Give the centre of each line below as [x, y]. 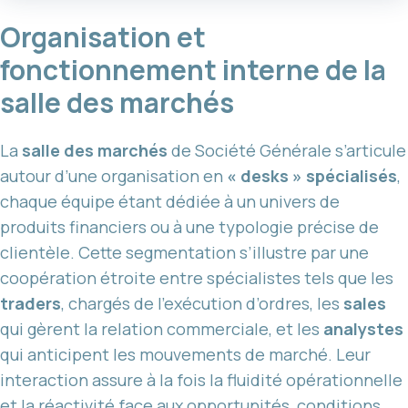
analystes [363, 328]
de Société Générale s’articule [287, 150]
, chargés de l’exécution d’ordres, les [202, 303]
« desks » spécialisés [312, 175]
